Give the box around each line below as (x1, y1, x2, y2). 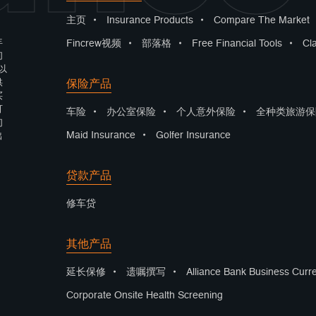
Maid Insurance (66, 130, 135, 140)
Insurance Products (107, 15, 193, 25)
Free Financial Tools (192, 38, 282, 49)
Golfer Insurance (156, 130, 231, 140)
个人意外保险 (176, 107, 236, 117)
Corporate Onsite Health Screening (66, 290, 223, 300)
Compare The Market (214, 15, 310, 25)
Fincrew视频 (66, 38, 121, 49)
